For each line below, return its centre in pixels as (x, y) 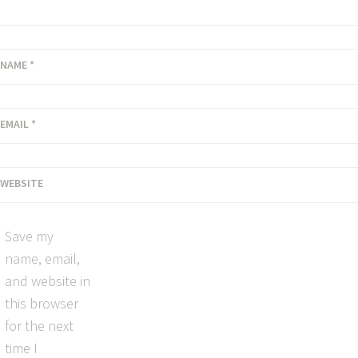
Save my (29, 237)
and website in (48, 281)
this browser (42, 304)
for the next (39, 326)
